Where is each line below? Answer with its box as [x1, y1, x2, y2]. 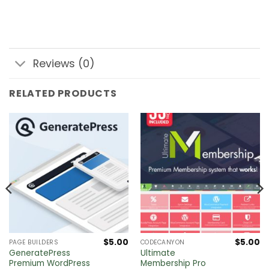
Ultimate [140, 247, 175, 259]
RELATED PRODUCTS [9, 86, 117, 101]
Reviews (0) [33, 56, 95, 71]
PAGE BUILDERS [8, 238, 59, 247]
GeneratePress [8, 247, 70, 259]
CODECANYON [140, 238, 185, 247]
